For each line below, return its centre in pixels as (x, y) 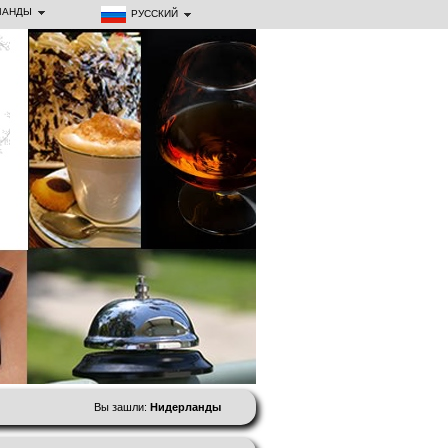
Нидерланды (185, 407)
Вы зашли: (122, 407)
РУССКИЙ (154, 14)
